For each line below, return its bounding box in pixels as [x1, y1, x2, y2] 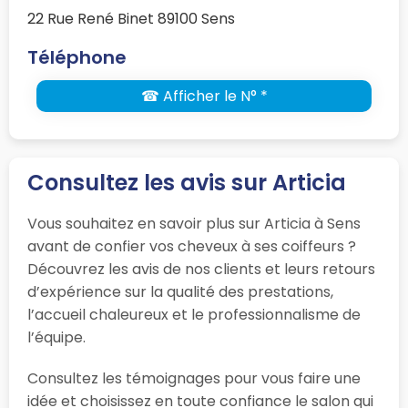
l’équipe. [27, 326, 86, 348]
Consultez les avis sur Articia [27, 167, 346, 198]
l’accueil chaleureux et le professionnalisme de [27, 303, 361, 325]
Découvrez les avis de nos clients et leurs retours [27, 258, 375, 280]
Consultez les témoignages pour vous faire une [27, 367, 361, 389]
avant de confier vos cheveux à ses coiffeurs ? [27, 235, 356, 257]
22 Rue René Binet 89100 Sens [27, 7, 235, 29]
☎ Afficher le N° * [140, 85, 268, 107]
